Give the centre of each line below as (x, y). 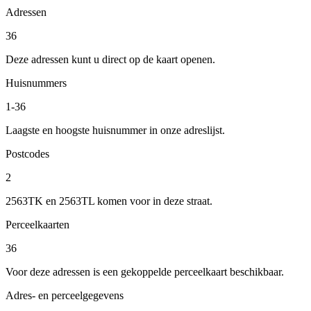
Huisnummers (36, 83)
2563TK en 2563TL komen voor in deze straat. (109, 201)
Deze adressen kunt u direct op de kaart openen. (110, 59)
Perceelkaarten (37, 224)
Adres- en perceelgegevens (65, 295)
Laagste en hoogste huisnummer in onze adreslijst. (115, 130)
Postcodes (27, 153)
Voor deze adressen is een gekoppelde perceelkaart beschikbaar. (145, 271)
